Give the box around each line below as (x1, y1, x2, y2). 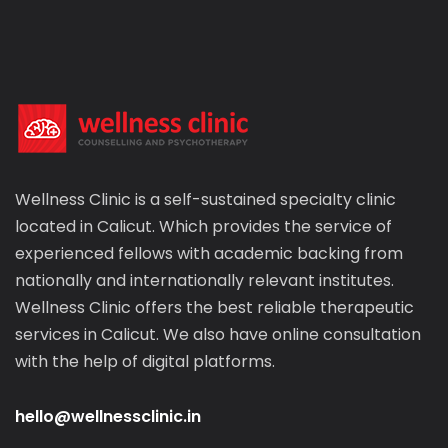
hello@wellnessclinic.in (15, 404, 201, 428)
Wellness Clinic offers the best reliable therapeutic (15, 295, 414, 319)
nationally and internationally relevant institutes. (15, 268, 394, 292)
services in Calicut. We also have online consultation (15, 322, 421, 346)
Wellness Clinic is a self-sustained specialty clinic (15, 187, 396, 211)
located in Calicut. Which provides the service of (15, 214, 392, 238)
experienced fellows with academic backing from (15, 241, 403, 265)
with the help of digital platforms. (15, 349, 275, 373)
